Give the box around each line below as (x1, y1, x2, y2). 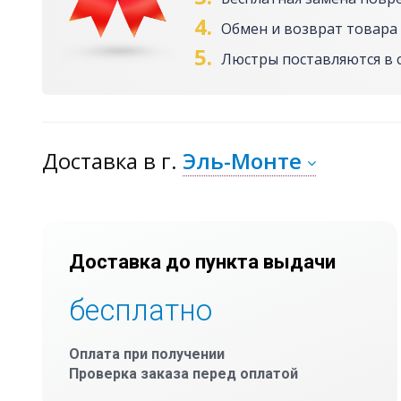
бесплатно (69, 293, 212, 328)
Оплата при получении (69, 346, 225, 363)
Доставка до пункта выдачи (69, 251, 336, 274)
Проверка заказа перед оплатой (69, 365, 298, 383)
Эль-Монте (183, 146, 302, 176)
